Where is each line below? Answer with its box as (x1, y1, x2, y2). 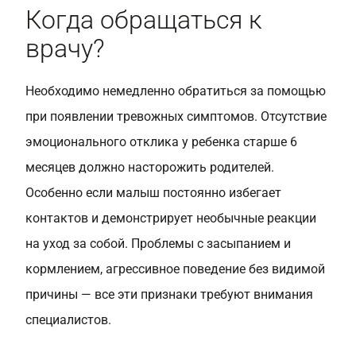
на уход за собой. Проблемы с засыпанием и (25, 236, 291, 251)
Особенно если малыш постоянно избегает (25, 185, 281, 200)
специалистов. (25, 312, 111, 327)
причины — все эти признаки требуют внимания (25, 287, 313, 302)
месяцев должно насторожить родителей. (25, 160, 274, 175)
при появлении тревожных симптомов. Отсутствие (25, 109, 327, 124)
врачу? (25, 33, 105, 64)
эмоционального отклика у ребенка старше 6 (25, 134, 297, 149)
